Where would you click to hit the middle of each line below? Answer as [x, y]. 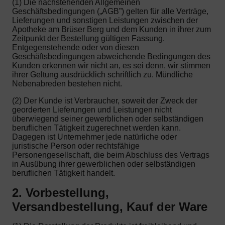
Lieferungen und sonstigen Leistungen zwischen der [105, 20]
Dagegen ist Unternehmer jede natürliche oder [94, 137]
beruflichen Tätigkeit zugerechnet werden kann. [96, 128]
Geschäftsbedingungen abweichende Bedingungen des [111, 56]
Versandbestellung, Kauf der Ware [110, 207]
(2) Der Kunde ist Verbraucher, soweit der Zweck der [105, 100]
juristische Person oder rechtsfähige [76, 146]
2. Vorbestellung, [61, 193]
